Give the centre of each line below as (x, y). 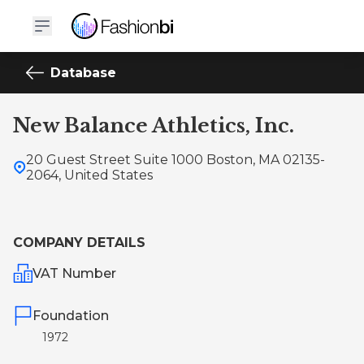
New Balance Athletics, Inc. (154, 126)
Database (83, 73)
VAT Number (75, 273)
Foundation (71, 315)
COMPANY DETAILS (79, 243)
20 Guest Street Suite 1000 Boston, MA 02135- (175, 160)
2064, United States (89, 175)
